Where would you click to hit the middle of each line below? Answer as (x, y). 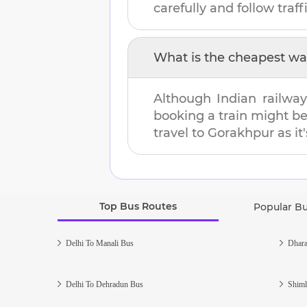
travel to (181, 133)
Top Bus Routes (138, 206)
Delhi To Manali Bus (100, 243)
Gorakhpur (241, 133)
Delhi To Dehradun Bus (105, 284)
